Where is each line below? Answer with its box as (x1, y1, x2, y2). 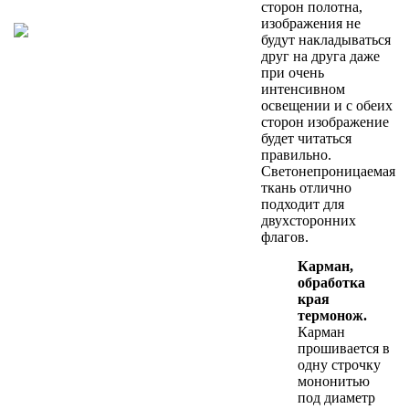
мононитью (298, 373, 370, 390)
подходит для (261, 196, 344, 213)
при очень (261, 65, 324, 81)
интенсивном (261, 81, 345, 98)
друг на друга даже (261, 48, 380, 65)
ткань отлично (261, 180, 351, 196)
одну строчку (298, 357, 381, 373)
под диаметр (298, 390, 375, 406)
